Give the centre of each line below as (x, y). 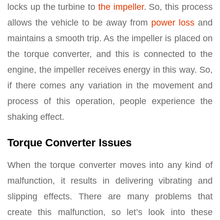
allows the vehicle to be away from (79, 22)
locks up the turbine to (53, 7)
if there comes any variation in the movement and (110, 85)
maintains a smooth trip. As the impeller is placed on (110, 38)
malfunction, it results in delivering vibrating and (110, 180)
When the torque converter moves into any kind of (110, 165)
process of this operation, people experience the (110, 101)
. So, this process (178, 7)
